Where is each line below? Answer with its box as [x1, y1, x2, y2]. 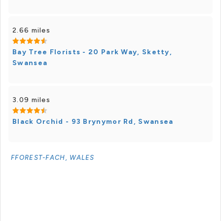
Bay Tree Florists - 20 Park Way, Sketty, [12, 48, 172, 56]
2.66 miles [12, 26, 50, 35]
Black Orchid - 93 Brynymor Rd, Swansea [12, 117, 174, 126]
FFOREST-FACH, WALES [11, 154, 95, 161]
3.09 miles [12, 96, 50, 104]
